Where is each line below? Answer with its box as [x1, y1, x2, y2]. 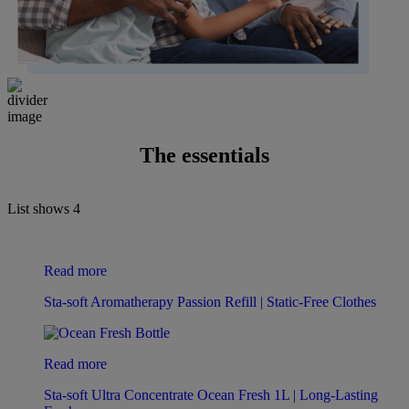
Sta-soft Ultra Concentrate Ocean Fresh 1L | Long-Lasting [44, 386, 378, 403]
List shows [7, 200, 73, 216]
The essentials [140, 143, 269, 168]
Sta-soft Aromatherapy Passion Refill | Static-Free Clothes [44, 293, 376, 309]
